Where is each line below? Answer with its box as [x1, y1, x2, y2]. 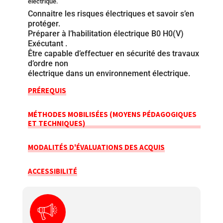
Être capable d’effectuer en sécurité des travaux [27, 48, 199, 58]
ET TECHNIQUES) [27, 118, 85, 128]
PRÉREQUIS [27, 85, 66, 95]
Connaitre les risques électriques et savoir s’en [27, 8, 194, 18]
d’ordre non [27, 58, 68, 68]
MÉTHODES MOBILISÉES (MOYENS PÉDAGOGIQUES [27, 109, 197, 119]
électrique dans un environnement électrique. [27, 68, 190, 78]
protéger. [27, 18, 60, 28]
